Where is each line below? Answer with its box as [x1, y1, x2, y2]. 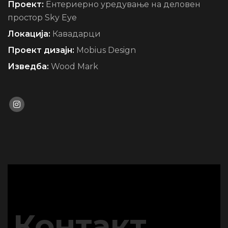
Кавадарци [52, 28, 101, 39]
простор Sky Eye [8, 12, 77, 22]
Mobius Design [76, 45, 136, 55]
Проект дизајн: [8, 45, 74, 55]
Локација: [8, 28, 50, 39]
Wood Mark [51, 61, 98, 71]
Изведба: [8, 61, 49, 71]
